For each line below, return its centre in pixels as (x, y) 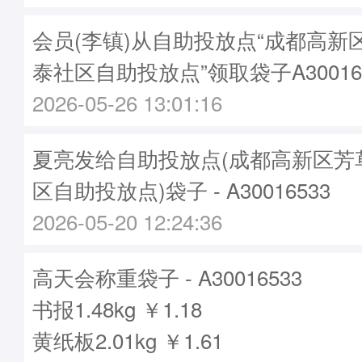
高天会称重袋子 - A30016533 (167, 277)
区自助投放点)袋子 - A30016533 (181, 189)
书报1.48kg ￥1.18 (117, 308)
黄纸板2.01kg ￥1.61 (128, 340)
